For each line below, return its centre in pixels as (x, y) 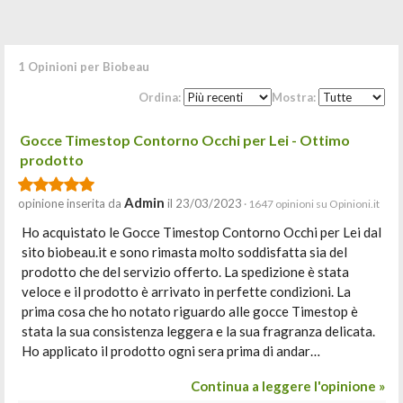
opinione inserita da (71, 203)
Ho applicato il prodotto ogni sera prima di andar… (171, 351)
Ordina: (161, 97)
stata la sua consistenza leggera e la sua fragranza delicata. (198, 331)
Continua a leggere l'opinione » (288, 386)
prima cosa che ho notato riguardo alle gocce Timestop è (190, 311)
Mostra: (295, 97)
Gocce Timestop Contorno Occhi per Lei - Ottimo (185, 140)
